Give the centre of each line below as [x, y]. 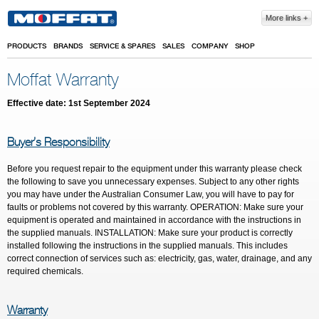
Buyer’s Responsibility [58, 143]
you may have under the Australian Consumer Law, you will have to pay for [151, 194]
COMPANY [210, 46]
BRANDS [68, 46]
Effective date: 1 [40, 103]
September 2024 [116, 103]
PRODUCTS [27, 46]
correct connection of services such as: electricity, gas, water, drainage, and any [159, 258]
